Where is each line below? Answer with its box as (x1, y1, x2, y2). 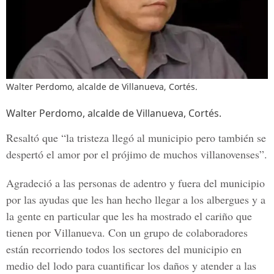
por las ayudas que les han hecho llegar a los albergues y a (6, 192, 265, 207)
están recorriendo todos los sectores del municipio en (6, 242, 242, 256)
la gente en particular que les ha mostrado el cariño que (6, 209, 252, 223)
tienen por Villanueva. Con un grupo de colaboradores (6, 225, 248, 240)
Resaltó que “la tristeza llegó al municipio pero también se (6, 130, 266, 145)
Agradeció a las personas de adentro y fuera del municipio (6, 176, 265, 190)
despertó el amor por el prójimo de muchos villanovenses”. (6, 147, 267, 161)
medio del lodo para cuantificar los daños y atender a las (6, 258, 256, 273)
